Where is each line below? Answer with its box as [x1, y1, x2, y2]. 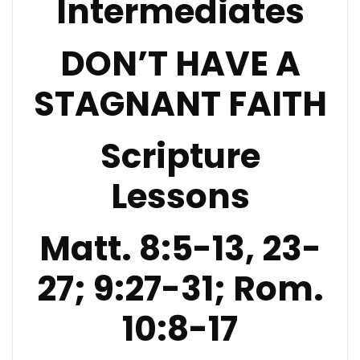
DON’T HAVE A [59, 40, 301, 88]
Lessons [110, 173, 250, 220]
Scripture [100, 133, 260, 180]
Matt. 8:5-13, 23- [39, 225, 321, 272]
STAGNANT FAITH [33, 80, 327, 128]
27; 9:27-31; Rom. [36, 265, 324, 313]
